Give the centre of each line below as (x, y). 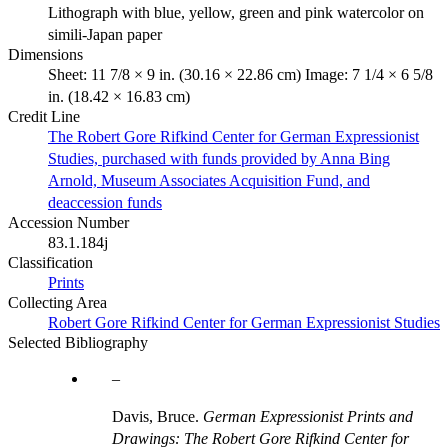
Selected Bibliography (78, 342)
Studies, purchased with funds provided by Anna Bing (219, 158)
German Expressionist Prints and (308, 416)
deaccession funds (105, 202)
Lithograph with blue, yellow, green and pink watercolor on (236, 12)
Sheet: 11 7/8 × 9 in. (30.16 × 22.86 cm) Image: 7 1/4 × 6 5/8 (240, 74)
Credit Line (44, 116)
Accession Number (68, 222)
